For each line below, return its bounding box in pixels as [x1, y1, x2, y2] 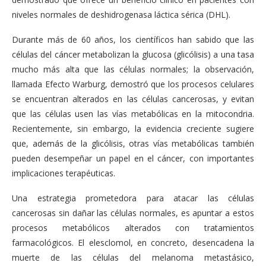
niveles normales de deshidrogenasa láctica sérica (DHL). [12, 9, 230, 20]
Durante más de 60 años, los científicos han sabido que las [12, 34, 254, 45]
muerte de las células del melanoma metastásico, [12, 252, 254, 263]
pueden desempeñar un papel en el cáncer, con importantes [12, 153, 254, 164]
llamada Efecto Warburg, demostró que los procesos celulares [12, 78, 254, 90]
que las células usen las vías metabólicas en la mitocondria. [12, 108, 254, 119]
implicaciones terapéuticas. [12, 167, 115, 179]
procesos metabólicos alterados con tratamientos [12, 222, 254, 233]
